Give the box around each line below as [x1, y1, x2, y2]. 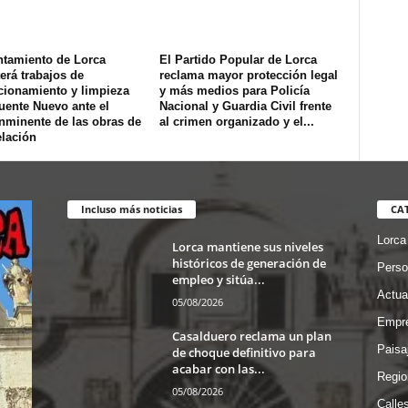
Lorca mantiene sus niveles [171, 238, 323, 255]
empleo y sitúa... [171, 270, 265, 288]
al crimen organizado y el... [158, 115, 314, 128]
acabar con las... [171, 360, 265, 377]
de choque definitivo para [171, 343, 316, 361]
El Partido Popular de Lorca [158, 53, 317, 66]
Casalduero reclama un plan [171, 327, 331, 344]
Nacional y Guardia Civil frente [158, 99, 331, 113]
